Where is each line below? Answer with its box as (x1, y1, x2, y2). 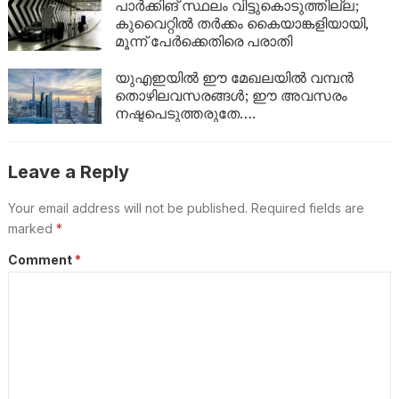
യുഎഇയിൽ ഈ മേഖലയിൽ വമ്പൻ (114, 68, 354, 88)
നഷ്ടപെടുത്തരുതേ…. (114, 103, 256, 124)
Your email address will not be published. (7, 200, 248, 216)
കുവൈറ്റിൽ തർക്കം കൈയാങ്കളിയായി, (114, 12, 370, 33)
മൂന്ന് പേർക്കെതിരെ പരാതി (114, 30, 292, 51)
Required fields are (250, 200, 364, 216)
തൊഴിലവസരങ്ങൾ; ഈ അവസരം (114, 85, 347, 106)
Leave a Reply (7, 161, 129, 183)
